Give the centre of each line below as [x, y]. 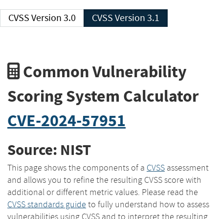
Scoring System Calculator [103, 96]
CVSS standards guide [47, 204]
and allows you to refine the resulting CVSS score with [104, 180]
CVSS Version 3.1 [137, 18]
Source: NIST [49, 150]
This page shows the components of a [77, 167]
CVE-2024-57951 [66, 120]
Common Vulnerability [103, 71]
